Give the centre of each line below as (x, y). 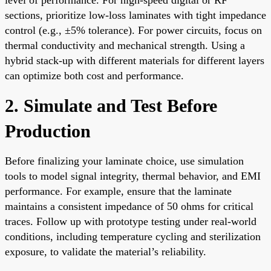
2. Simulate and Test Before (111, 105)
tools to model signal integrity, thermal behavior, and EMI (133, 176)
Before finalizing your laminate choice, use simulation (124, 161)
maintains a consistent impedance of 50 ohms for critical (129, 206)
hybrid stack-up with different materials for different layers (135, 60)
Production (48, 131)
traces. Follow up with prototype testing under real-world (131, 221)
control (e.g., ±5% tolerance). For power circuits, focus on (133, 30)
